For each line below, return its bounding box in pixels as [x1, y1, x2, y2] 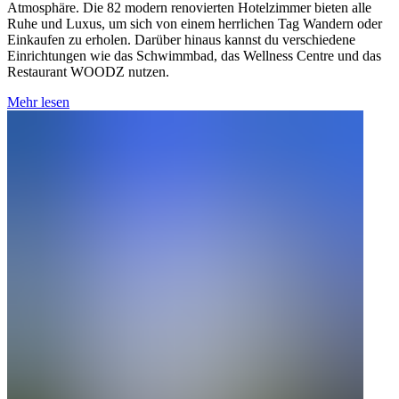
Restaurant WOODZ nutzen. [7, 63, 169, 79]
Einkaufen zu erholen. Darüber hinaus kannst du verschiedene [7, 31, 355, 47]
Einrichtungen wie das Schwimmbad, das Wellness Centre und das [7, 47, 381, 63]
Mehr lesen [7, 94, 69, 110]
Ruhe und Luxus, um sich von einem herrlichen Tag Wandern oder [7, 15, 382, 31]
